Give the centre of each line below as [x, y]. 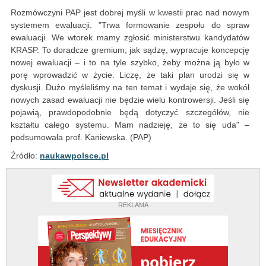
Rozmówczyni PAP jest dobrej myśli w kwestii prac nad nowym [130, 13]
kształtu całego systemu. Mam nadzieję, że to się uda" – [130, 125]
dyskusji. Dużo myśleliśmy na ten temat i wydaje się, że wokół [130, 88]
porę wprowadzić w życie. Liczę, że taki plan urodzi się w [130, 75]
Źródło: [25, 156]
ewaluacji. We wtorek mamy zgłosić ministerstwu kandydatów [130, 38]
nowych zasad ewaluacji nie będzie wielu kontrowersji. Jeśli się [130, 100]
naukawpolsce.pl [74, 156]
